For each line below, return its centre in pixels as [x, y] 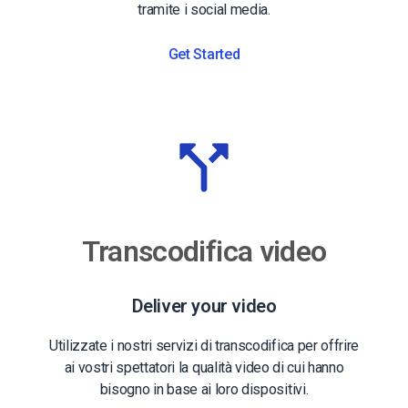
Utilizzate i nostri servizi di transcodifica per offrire [204, 345]
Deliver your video [204, 306]
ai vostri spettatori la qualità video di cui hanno [204, 367]
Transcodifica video [204, 251]
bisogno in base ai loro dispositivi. [204, 389]
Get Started [204, 54]
